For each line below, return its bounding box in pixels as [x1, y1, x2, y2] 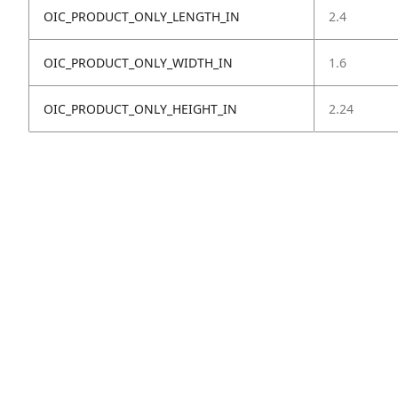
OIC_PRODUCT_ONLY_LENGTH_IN [44, 7, 240, 25]
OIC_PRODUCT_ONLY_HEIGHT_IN [44, 99, 237, 117]
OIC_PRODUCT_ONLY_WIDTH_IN [44, 53, 233, 71]
